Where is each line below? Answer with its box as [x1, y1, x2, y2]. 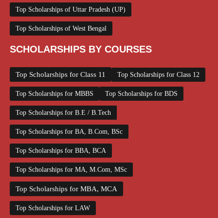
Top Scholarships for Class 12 [117, 71, 200, 79]
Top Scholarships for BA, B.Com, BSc [16, 128, 123, 136]
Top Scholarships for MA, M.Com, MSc [16, 166, 127, 174]
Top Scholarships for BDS [105, 90, 178, 98]
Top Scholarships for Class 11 [16, 71, 106, 79]
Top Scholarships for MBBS [16, 90, 93, 98]
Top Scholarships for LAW [16, 204, 90, 212]
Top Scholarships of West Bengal [16, 25, 107, 33]
